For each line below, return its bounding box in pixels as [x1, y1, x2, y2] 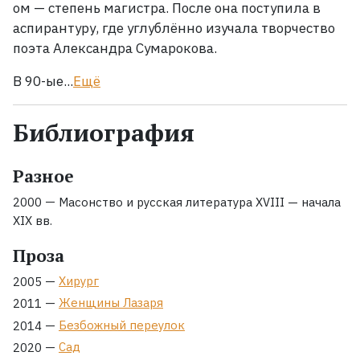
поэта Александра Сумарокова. [13, 39, 220, 57]
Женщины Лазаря [59, 295, 163, 311]
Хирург [59, 273, 99, 289]
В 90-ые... [13, 72, 73, 90]
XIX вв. [13, 213, 52, 229]
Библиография [13, 117, 194, 149]
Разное [13, 165, 74, 187]
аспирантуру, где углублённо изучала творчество [13, 19, 335, 37]
